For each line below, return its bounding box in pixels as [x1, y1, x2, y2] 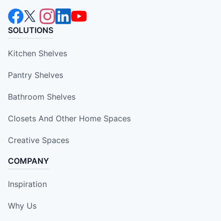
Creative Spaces [8, 135, 69, 146]
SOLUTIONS [8, 25, 53, 36]
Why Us [8, 201, 37, 211]
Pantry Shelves [8, 70, 63, 80]
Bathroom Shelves [8, 92, 75, 102]
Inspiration [8, 179, 47, 189]
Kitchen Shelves [8, 48, 67, 59]
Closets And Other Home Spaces [8, 113, 131, 124]
